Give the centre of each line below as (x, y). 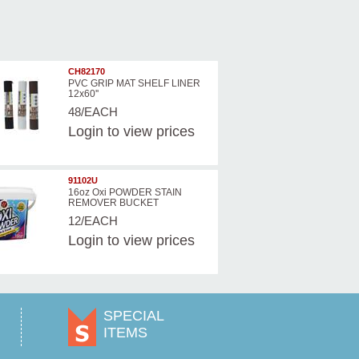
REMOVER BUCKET (113, 203)
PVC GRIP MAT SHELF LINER (134, 84)
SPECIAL (134, 316)
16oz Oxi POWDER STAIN (125, 193)
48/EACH (93, 112)
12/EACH (93, 221)
